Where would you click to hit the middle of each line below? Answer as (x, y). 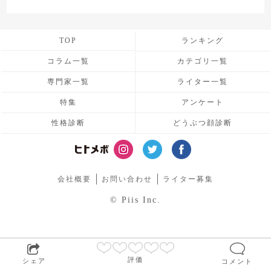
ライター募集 (188, 179)
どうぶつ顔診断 (203, 122)
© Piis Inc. (135, 200)
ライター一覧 (203, 81)
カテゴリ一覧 (203, 61)
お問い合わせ (127, 179)
